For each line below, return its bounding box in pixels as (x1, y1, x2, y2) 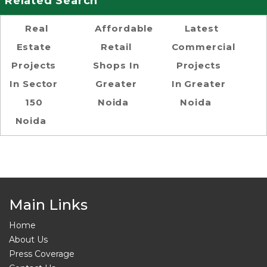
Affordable (95, 22, 154, 34)
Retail (101, 41, 132, 52)
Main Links (9, 195, 88, 213)
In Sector (10, 77, 58, 89)
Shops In (93, 59, 139, 71)
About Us (9, 234, 48, 245)
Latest (184, 22, 219, 34)
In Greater (171, 77, 226, 89)
